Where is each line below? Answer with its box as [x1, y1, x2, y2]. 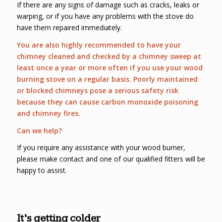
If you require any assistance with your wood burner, [16, 143, 185, 153]
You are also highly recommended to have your [16, 40, 181, 50]
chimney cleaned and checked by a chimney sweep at [16, 51, 201, 61]
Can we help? [16, 125, 62, 135]
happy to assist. [16, 166, 67, 175]
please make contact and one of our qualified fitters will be [16, 154, 205, 164]
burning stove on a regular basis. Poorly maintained [16, 74, 198, 84]
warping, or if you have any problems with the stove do [16, 11, 194, 21]
